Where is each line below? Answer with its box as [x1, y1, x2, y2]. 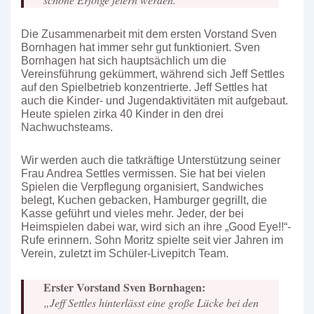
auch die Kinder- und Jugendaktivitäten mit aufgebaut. [21, 95, 288, 107]
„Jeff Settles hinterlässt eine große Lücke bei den [43, 295, 259, 310]
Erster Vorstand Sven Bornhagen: [43, 279, 205, 295]
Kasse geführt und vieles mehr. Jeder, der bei [21, 207, 244, 219]
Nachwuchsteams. [21, 121, 113, 133]
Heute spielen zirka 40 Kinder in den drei [21, 108, 224, 120]
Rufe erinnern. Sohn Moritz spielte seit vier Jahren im [21, 234, 283, 246]
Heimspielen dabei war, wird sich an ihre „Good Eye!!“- [21, 221, 291, 233]
